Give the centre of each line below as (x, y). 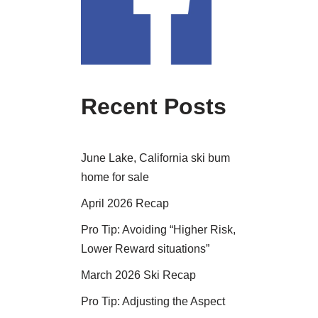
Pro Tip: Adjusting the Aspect (153, 301)
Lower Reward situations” (145, 248)
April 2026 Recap (125, 203)
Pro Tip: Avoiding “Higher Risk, (158, 229)
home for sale (115, 177)
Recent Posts (153, 106)
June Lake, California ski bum (155, 158)
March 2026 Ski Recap (138, 275)
